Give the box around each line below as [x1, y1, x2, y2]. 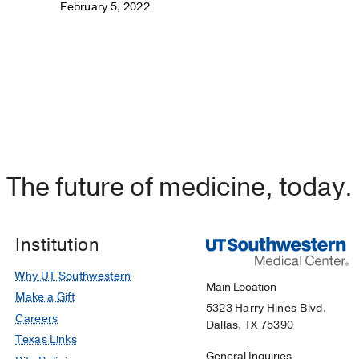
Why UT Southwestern [15, 268, 131, 284]
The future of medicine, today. [6, 170, 353, 205]
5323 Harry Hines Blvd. [205, 301, 327, 317]
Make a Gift [15, 289, 75, 305]
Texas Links [15, 332, 77, 348]
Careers [15, 310, 58, 326]
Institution [15, 233, 100, 258]
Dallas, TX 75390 [205, 317, 294, 333]
